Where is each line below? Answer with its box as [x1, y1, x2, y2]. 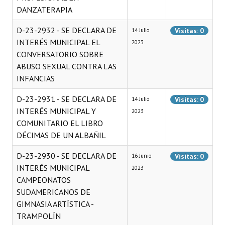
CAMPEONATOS [17, 175, 71, 185]
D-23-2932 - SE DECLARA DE [17, 25, 117, 35]
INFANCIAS [17, 73, 55, 83]
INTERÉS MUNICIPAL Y [17, 106, 96, 116]
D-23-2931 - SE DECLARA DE [17, 94, 117, 104]
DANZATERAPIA [17, 5, 72, 15]
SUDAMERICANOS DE [17, 187, 90, 197]
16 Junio [132, 152, 151, 159]
